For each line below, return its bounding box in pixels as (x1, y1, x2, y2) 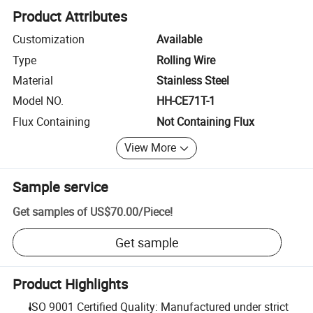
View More (124, 140, 177, 156)
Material (13, 72, 54, 88)
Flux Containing (13, 113, 91, 129)
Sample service (13, 177, 109, 196)
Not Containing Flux (156, 113, 254, 129)
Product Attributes (13, 7, 128, 27)
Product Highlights (13, 275, 129, 294)
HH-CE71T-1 (156, 93, 215, 109)
